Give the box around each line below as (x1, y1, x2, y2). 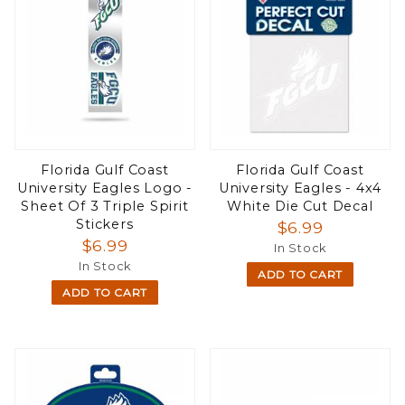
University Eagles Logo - (16, 179, 193, 196)
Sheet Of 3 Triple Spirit (21, 197, 189, 214)
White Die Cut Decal (227, 197, 373, 214)
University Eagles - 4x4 (218, 179, 382, 196)
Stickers (76, 215, 134, 232)
